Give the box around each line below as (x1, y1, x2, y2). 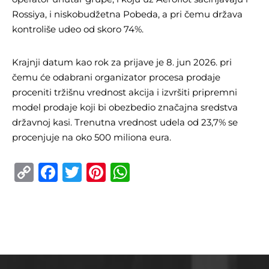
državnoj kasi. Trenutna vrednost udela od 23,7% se (12, 116, 238, 128)
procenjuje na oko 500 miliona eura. (12, 131, 171, 143)
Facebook (58, 162, 132, 183)
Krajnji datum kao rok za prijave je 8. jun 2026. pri (12, 56, 232, 68)
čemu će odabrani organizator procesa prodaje (12, 71, 220, 83)
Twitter (82, 162, 138, 183)
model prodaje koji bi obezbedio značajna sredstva (12, 101, 238, 113)
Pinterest (106, 162, 173, 183)
